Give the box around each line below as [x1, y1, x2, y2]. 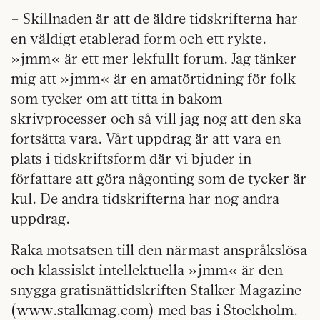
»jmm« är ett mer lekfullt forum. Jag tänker [11, 49, 296, 67]
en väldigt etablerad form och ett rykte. [11, 29, 266, 47]
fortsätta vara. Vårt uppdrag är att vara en [11, 129, 281, 147]
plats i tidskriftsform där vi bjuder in [11, 149, 251, 167]
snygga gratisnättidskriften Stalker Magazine [11, 281, 301, 299]
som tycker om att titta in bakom [11, 89, 222, 107]
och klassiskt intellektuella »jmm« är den [11, 261, 283, 279]
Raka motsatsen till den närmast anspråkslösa [11, 241, 307, 259]
